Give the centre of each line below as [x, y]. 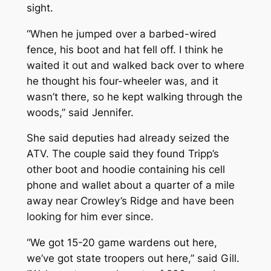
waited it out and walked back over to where [135, 65]
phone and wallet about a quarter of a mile [130, 185]
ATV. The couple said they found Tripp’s [122, 154]
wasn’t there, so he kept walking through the [134, 96]
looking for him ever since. [90, 217]
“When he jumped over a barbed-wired [121, 34]
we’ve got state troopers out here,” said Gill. [133, 259]
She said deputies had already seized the [128, 138]
